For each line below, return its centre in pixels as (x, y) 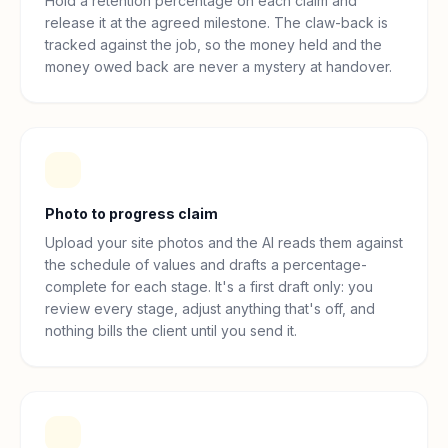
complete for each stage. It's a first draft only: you (209, 286)
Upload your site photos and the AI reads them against (224, 242)
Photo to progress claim (131, 213)
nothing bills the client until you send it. (171, 330)
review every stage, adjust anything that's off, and (210, 308)
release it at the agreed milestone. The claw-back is (216, 22)
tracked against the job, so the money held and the (213, 44)
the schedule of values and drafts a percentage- (206, 264)
